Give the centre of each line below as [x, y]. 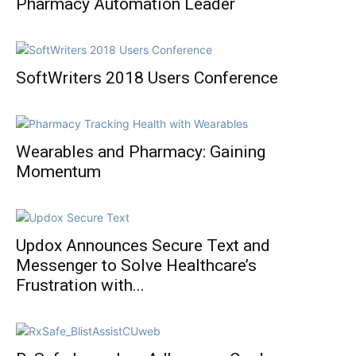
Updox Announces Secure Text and [143, 246]
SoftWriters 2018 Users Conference [147, 78]
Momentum [58, 172]
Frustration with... [80, 285]
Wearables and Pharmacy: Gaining [141, 152]
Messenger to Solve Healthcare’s [136, 265]
